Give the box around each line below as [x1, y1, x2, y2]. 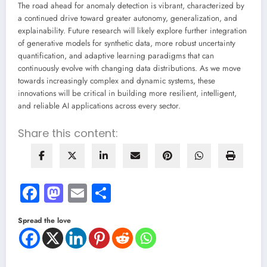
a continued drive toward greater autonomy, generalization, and [18, 12, 237, 24]
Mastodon [63, 179, 141, 207]
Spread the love [18, 215, 71, 226]
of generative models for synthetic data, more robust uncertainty [18, 37, 235, 49]
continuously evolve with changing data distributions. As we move [18, 62, 241, 74]
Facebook [39, 179, 115, 207]
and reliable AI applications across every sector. [18, 100, 181, 111]
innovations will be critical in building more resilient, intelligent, [18, 87, 237, 99]
